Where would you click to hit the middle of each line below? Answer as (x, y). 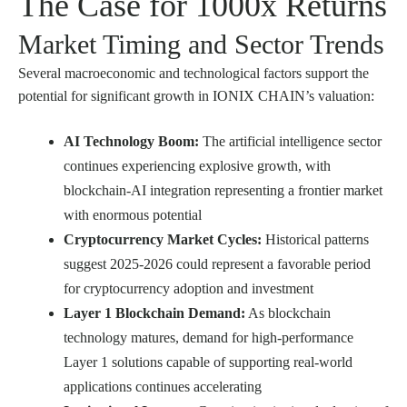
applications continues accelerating (163, 387)
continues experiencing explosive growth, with (197, 166)
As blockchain (288, 313)
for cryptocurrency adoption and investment (189, 289)
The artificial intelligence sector (290, 142)
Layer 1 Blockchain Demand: (154, 313)
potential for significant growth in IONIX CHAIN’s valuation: (196, 96)
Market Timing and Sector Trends (201, 45)
